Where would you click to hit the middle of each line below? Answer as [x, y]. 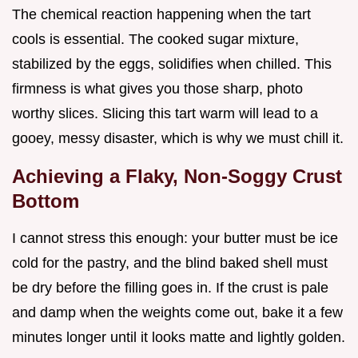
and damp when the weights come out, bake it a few [177, 312]
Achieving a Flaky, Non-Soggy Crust [177, 176]
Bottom [46, 201]
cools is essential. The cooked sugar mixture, [155, 39]
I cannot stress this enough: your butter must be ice [175, 238]
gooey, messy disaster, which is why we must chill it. [178, 138]
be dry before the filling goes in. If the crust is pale [170, 287]
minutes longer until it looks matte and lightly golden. [179, 337]
